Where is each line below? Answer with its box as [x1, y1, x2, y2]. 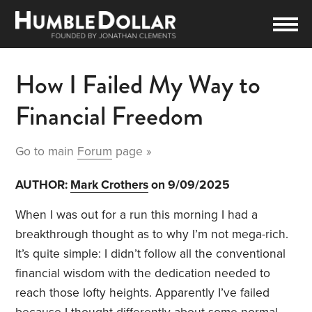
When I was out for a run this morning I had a [15, 208, 258, 223]
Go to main [15, 144, 78, 159]
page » [112, 144, 153, 159]
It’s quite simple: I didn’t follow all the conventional [15, 247, 286, 262]
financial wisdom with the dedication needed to [15, 266, 271, 281]
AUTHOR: [15, 178, 71, 193]
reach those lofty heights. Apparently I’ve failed [15, 286, 270, 301]
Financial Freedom [15, 97, 204, 136]
